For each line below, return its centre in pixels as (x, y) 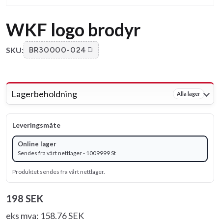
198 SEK (25, 198)
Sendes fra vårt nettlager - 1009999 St (67, 153)
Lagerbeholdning (44, 94)
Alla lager (189, 94)
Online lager (37, 144)
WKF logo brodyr (73, 29)
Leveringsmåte (36, 125)
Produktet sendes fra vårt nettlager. (59, 171)
